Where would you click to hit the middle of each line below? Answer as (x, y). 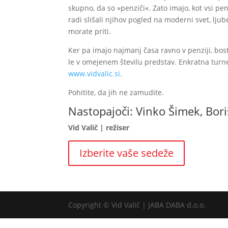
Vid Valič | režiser (99, 127)
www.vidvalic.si (94, 74)
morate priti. (90, 31)
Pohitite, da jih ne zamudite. (116, 92)
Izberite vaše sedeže (127, 153)
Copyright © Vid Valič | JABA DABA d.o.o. (137, 205)
